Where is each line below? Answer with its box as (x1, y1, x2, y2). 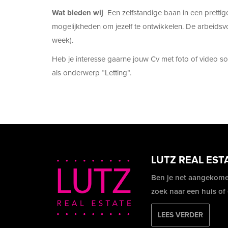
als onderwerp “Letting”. (52, 68, 133, 78)
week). (52, 36, 73, 45)
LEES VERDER (158, 211, 203, 220)
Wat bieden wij (52, 8, 105, 18)
